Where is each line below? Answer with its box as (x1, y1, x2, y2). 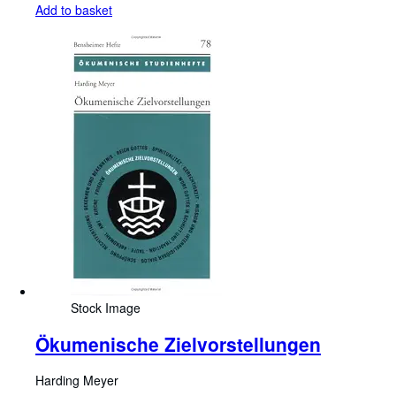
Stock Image (71, 298, 141, 316)
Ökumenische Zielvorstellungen (35, 330, 321, 357)
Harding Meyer (35, 371, 118, 390)
